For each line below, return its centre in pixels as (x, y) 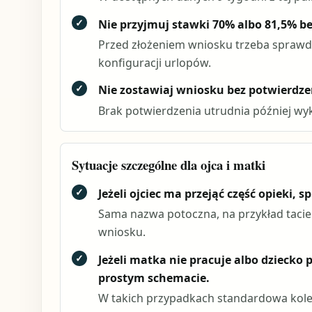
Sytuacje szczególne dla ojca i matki (168, 164)
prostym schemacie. (154, 278)
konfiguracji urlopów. (154, 62)
